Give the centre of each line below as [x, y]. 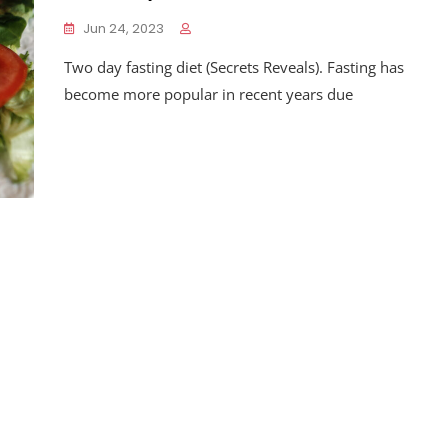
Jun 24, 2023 [123, 28]
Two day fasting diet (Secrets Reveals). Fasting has [234, 67]
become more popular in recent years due [208, 94]
